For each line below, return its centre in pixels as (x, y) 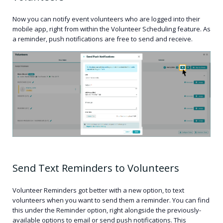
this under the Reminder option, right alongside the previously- (107, 210)
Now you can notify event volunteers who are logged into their (106, 19)
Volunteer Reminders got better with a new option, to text (98, 190)
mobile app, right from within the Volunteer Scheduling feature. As (111, 29)
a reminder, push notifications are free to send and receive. (103, 39)
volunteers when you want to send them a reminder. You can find (111, 200)
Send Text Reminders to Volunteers (96, 168)
